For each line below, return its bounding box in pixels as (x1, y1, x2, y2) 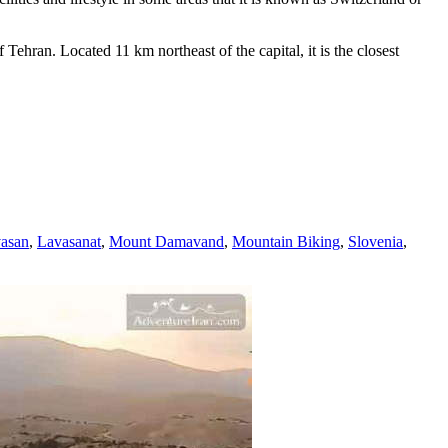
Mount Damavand (109, 232, 224, 250)
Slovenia (348, 232, 403, 250)
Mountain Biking (232, 232, 340, 250)
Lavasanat (37, 232, 101, 250)
